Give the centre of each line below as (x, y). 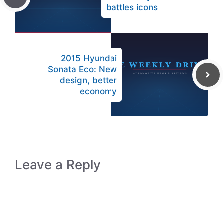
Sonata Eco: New (82, 69)
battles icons (132, 7)
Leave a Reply (58, 165)
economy (98, 91)
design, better (88, 80)
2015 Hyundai (89, 58)
